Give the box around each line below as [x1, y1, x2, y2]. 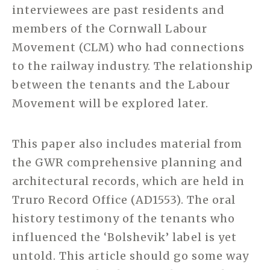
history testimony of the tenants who [12, 211, 235, 225]
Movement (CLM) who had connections [12, 40, 245, 54]
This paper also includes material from [12, 136, 242, 151]
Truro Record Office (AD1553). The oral [12, 192, 236, 207]
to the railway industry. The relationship [12, 58, 253, 73]
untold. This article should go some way [12, 248, 249, 263]
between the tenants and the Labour [12, 77, 230, 92]
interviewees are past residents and [12, 2, 225, 17]
